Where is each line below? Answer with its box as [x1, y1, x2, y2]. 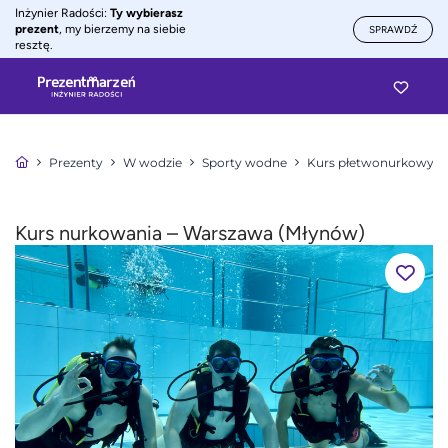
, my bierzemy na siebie [59, 22, 186, 36]
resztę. [15, 38, 53, 52]
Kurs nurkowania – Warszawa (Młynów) [15, 221, 365, 245]
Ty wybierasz [110, 6, 183, 20]
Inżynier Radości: [15, 6, 110, 20]
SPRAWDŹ [369, 22, 417, 36]
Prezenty [49, 155, 103, 170]
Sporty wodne [202, 155, 287, 170]
